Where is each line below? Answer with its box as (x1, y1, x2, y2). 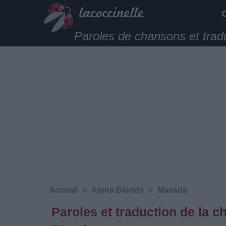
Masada (157, 186, 187, 194)
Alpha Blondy (91, 186, 144, 194)
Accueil (49, 186, 78, 194)
